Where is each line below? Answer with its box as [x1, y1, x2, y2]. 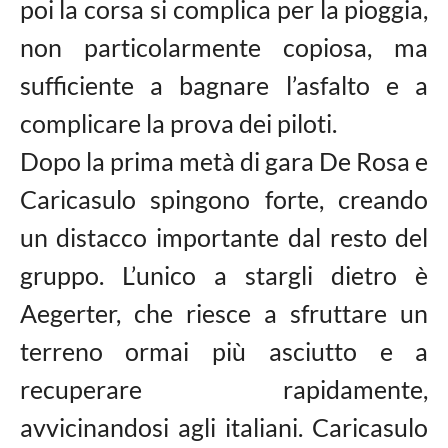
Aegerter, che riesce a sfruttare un [19, 298, 429, 328]
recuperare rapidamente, [19, 374, 429, 404]
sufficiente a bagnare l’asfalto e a [19, 70, 429, 100]
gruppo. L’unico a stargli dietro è [19, 260, 429, 290]
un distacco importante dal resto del [19, 222, 429, 252]
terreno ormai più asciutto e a [19, 336, 429, 366]
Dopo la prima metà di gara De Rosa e [19, 146, 429, 176]
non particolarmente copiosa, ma [19, 32, 429, 62]
